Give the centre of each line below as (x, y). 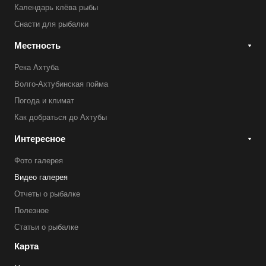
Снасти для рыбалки (51, 24)
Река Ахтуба (37, 67)
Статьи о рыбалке (46, 227)
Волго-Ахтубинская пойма (61, 84)
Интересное (40, 139)
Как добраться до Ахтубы (61, 117)
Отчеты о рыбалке (47, 194)
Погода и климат (44, 101)
